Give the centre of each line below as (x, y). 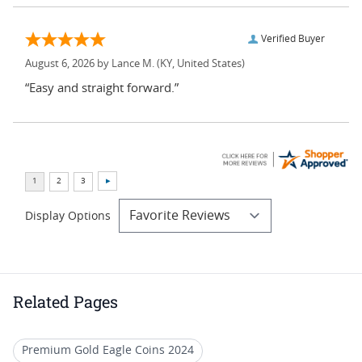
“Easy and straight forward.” (102, 88)
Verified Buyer (293, 38)
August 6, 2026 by (68, 64)
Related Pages (65, 301)
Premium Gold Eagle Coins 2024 (108, 350)
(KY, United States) (200, 64)
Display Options (68, 216)
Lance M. (133, 64)
